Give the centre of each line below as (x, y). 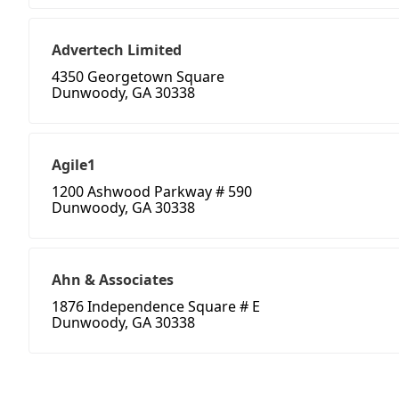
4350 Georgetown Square (138, 77)
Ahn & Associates (113, 280)
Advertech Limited (117, 50)
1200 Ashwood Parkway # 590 (152, 192)
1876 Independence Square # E (156, 307)
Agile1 (73, 165)
